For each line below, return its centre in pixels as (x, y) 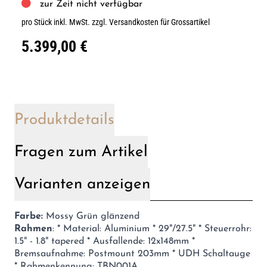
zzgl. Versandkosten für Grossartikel (151, 22)
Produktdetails (64, 120)
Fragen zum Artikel (81, 152)
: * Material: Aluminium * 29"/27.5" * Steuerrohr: (152, 229)
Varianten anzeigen (82, 184)
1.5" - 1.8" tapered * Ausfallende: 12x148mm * (105, 241)
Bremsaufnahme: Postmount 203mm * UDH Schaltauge (132, 254)
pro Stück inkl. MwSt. (57, 22)
